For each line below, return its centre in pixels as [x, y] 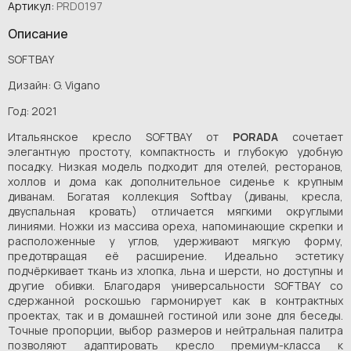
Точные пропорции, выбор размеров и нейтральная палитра [175, 330]
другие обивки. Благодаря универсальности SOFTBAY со [175, 285]
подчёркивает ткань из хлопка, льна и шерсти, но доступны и [175, 270]
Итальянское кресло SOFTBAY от [120, 136]
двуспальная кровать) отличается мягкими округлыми [175, 211]
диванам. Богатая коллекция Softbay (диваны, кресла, [175, 196]
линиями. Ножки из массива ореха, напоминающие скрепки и [175, 226]
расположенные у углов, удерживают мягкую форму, [175, 241]
